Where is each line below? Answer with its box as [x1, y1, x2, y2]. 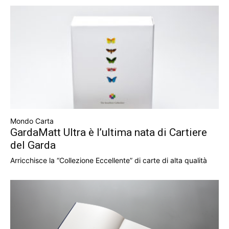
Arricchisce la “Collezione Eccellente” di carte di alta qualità [10, 155, 207, 165]
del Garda [10, 139, 56, 151]
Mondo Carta [10, 116, 54, 125]
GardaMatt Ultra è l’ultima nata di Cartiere [10, 126, 207, 139]
